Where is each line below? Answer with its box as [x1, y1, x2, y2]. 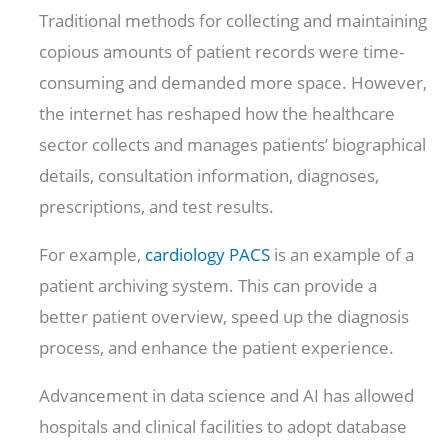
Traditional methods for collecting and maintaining [39, 8, 428, 32]
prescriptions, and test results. [39, 194, 279, 218]
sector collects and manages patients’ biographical [39, 132, 427, 156]
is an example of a [270, 242, 415, 266]
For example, [39, 242, 146, 266]
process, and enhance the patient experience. [39, 335, 395, 359]
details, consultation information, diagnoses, [39, 163, 380, 187]
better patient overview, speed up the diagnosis [39, 304, 410, 328]
